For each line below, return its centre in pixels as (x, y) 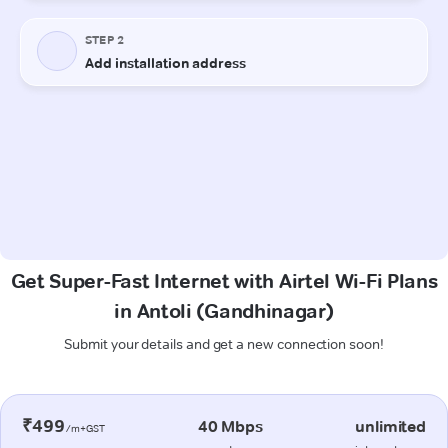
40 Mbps (230, 426)
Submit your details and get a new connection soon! (224, 343)
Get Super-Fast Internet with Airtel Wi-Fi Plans (224, 280)
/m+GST (85, 428)
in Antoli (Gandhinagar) (224, 310)
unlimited (390, 426)
